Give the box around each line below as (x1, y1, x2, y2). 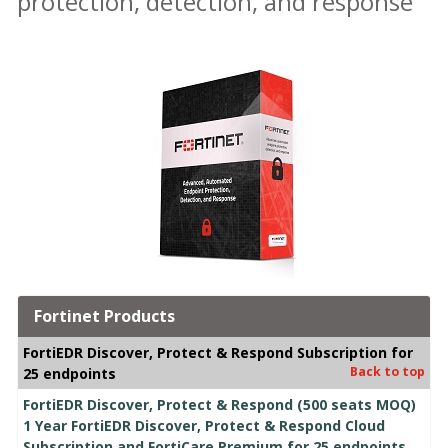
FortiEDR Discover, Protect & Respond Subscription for (23, 342, 413, 362)
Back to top (350, 362, 425, 380)
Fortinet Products (34, 304, 175, 327)
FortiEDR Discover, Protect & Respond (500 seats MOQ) (23, 394, 416, 414)
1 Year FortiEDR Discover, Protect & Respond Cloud (23, 415, 385, 435)
